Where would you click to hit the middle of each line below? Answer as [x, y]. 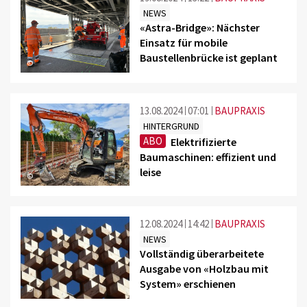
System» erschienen [188, 283]
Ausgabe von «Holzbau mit [205, 268]
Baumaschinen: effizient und [208, 157]
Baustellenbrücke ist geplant [209, 57]
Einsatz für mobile [184, 42]
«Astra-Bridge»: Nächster [200, 27]
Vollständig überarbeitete [202, 253]
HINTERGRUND [172, 126]
